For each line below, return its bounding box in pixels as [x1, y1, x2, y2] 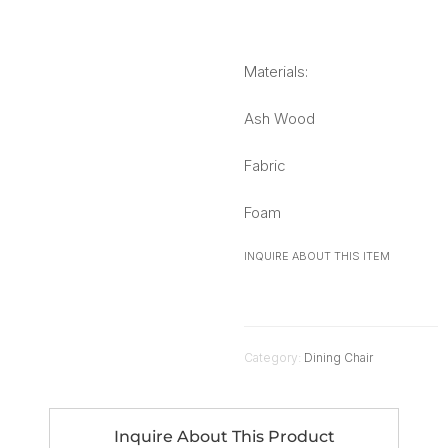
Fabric [244, 155, 286, 175]
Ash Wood [244, 108, 315, 128]
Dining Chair [304, 349, 373, 365]
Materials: [244, 61, 308, 81]
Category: [244, 349, 304, 365]
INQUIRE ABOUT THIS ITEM [244, 248, 390, 263]
